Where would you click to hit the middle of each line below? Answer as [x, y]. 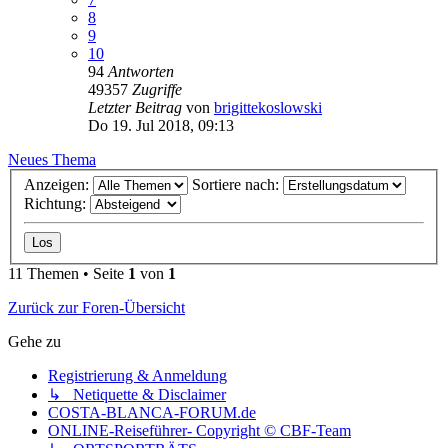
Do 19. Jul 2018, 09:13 [161, 125]
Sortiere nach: [237, 185]
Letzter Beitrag [137, 107]
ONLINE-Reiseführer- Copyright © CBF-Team [199, 431]
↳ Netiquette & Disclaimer [137, 395]
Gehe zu [34, 342]
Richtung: [57, 204]
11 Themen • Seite [68, 274]
